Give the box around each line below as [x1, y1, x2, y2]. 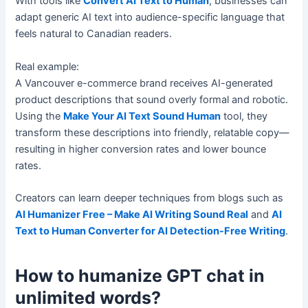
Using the [15, 109, 64, 122]
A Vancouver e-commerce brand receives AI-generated [15, 76, 274, 89]
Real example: [15, 60, 80, 73]
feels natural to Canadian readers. [15, 27, 173, 41]
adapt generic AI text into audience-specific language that [15, 11, 285, 24]
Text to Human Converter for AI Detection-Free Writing [15, 224, 286, 237]
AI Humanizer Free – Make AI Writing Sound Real [15, 208, 249, 221]
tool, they [221, 109, 268, 122]
